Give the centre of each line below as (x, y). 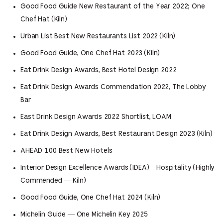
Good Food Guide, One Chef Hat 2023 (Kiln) (90, 53)
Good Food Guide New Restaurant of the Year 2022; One (113, 6)
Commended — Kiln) (53, 181)
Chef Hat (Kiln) (44, 19)
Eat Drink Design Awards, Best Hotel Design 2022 (99, 70)
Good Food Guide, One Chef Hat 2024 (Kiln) (91, 198)
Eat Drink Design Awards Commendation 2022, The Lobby (113, 87)
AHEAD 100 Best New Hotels (66, 151)
